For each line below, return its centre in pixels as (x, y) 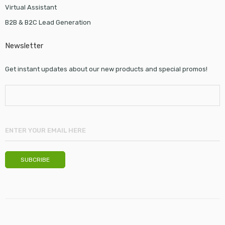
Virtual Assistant (31, 8)
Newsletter (24, 46)
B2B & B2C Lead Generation (48, 23)
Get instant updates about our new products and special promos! (106, 69)
